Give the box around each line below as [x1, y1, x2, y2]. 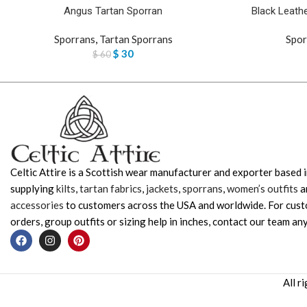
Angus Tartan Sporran [64, 5, 162, 18]
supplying [10, 182, 56, 195]
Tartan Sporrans [99, 33, 173, 46]
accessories [10, 199, 64, 212]
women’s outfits [227, 182, 298, 195]
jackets [146, 182, 178, 195]
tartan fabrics [79, 182, 142, 195]
